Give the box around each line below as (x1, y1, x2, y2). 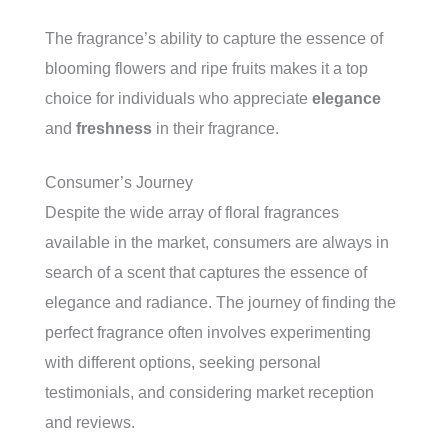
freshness (76, 120, 152, 137)
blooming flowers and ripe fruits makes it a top (45, 60, 368, 77)
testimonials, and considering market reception (45, 384, 374, 401)
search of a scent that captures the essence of (45, 264, 367, 281)
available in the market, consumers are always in (45, 234, 389, 251)
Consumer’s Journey (45, 174, 193, 191)
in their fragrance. (152, 120, 279, 137)
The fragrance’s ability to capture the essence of (45, 30, 383, 47)
